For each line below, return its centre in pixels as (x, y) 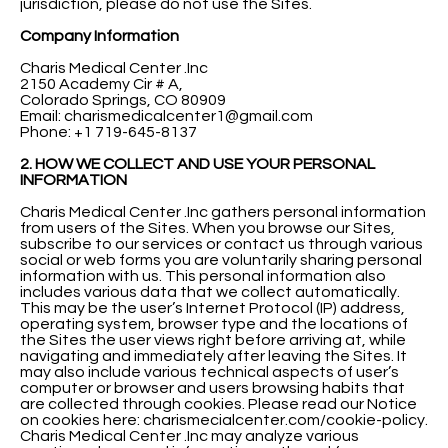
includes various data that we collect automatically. (210, 291)
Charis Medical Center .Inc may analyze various (189, 435)
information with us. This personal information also (203, 275)
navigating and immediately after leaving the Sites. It (213, 355)
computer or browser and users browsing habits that (212, 387)
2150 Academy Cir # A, (101, 83)
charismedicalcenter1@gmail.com (188, 115)
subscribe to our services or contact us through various (221, 243)
